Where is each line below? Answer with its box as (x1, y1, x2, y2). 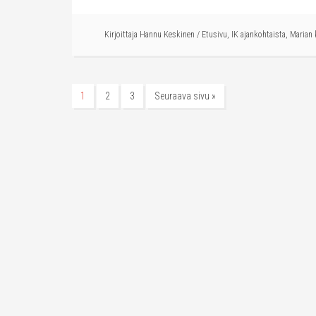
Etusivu (202, 30, 227, 39)
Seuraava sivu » (154, 90, 216, 102)
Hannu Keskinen (140, 30, 195, 39)
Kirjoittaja (104, 30, 140, 39)
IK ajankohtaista (231, 30, 286, 39)
